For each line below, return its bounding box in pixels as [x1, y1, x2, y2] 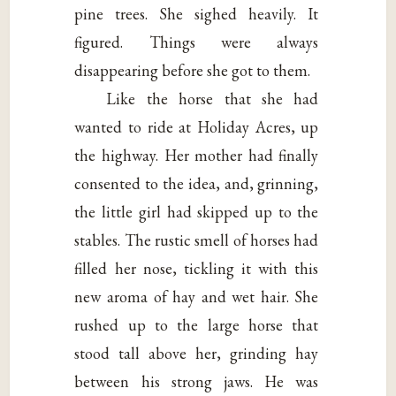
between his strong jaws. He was [74, 370, 319, 392]
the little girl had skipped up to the [74, 201, 319, 222]
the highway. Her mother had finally [74, 144, 319, 165]
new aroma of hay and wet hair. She [74, 286, 319, 307]
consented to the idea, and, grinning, [74, 172, 319, 194]
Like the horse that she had [106, 88, 319, 109]
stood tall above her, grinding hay [74, 342, 319, 363]
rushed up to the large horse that [74, 314, 319, 335]
